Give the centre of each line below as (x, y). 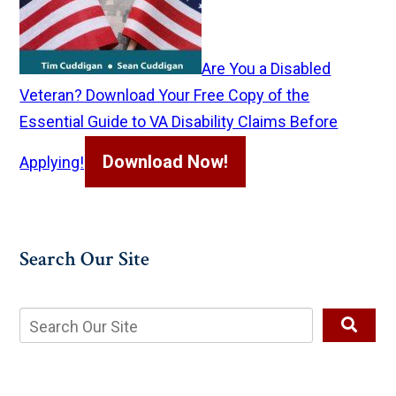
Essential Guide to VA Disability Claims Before (179, 122)
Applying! (52, 163)
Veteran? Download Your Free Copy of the (165, 95)
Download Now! (166, 162)
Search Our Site (85, 259)
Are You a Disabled (267, 69)
